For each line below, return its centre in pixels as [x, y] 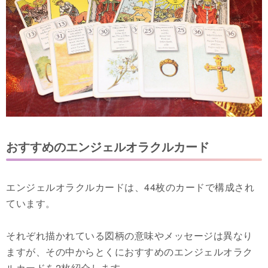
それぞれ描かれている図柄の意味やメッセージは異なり [130, 235]
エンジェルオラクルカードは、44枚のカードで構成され [130, 187]
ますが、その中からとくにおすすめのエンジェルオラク [130, 251]
